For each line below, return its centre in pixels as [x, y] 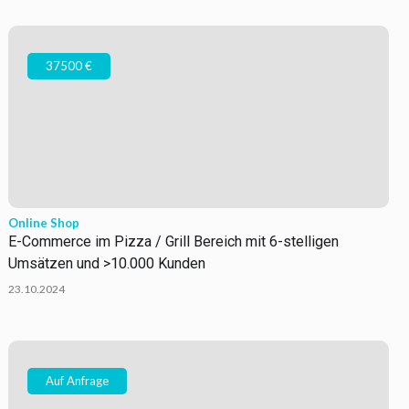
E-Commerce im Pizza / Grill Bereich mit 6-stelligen [173, 241]
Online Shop [43, 223]
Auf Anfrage [77, 381]
